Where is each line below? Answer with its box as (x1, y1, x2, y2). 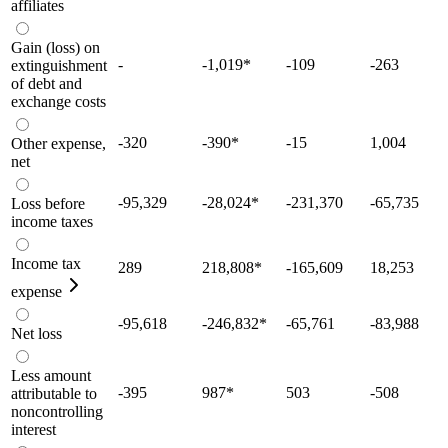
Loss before (11, 194, 85, 212)
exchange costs (11, 92, 106, 110)
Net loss (11, 324, 62, 342)
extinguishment (11, 56, 107, 74)
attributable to (11, 384, 97, 402)
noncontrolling (11, 402, 103, 420)
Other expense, (11, 134, 106, 152)
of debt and (11, 74, 82, 92)
